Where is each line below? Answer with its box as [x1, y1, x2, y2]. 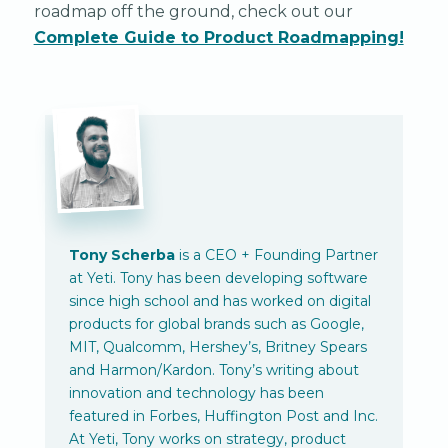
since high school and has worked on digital [68, 291, 371, 310]
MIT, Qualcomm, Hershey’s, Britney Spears [68, 337, 367, 356]
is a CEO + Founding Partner [174, 245, 378, 264]
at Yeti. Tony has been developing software [68, 268, 368, 287]
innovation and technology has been [68, 383, 324, 402]
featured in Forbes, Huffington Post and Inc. [68, 406, 378, 425]
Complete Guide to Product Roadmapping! [33, 28, 404, 48]
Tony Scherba [68, 245, 175, 264]
